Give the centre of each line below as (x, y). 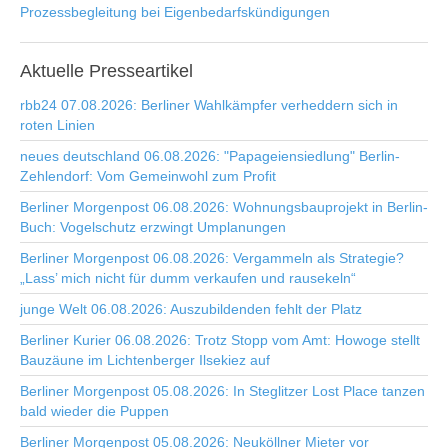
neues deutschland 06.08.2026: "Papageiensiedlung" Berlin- (210, 156)
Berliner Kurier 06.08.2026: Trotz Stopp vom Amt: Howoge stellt (220, 340)
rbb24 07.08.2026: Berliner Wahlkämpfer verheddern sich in (209, 105)
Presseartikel (138, 71)
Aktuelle (52, 71)
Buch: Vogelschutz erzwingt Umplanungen (153, 227)
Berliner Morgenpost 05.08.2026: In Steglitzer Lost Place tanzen (222, 391)
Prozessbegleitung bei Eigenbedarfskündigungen (175, 12)
